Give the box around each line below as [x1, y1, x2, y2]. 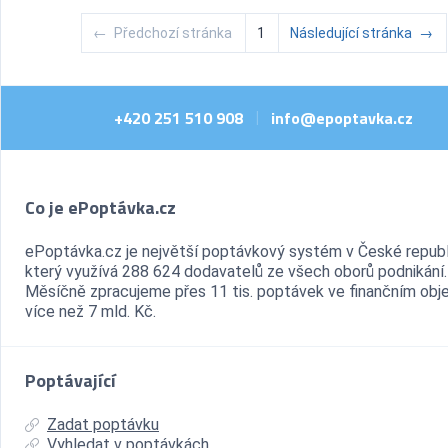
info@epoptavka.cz [271, 106, 413, 131]
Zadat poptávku [47, 415, 159, 435]
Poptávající [25, 367, 116, 395]
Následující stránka [290, 25, 413, 42]
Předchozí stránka [114, 25, 233, 42]
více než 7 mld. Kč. [25, 302, 156, 322]
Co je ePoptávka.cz [25, 194, 176, 222]
